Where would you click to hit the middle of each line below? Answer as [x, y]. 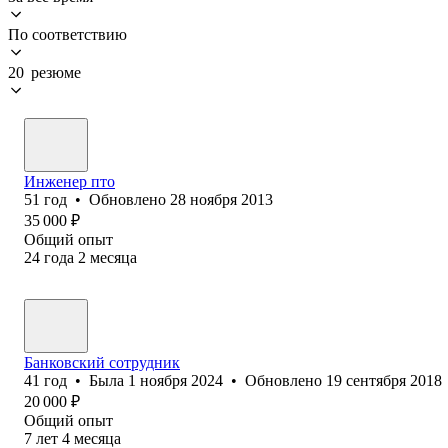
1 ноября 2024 [175, 380]
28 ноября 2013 [221, 199]
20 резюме [44, 72]
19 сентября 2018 [384, 380]
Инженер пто [69, 181]
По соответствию [67, 34]
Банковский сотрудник [102, 362]
